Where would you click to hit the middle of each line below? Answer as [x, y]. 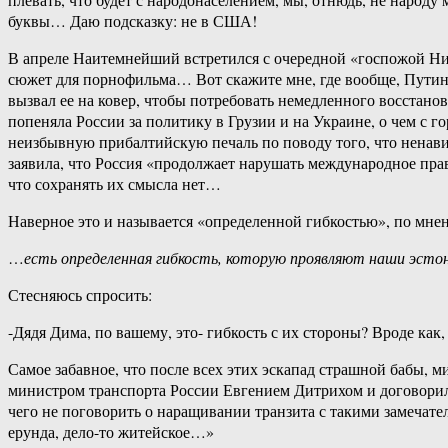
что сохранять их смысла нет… [114, 184]
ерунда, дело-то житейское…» [111, 432]
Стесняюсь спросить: [80, 295]
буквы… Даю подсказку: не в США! [132, 21]
